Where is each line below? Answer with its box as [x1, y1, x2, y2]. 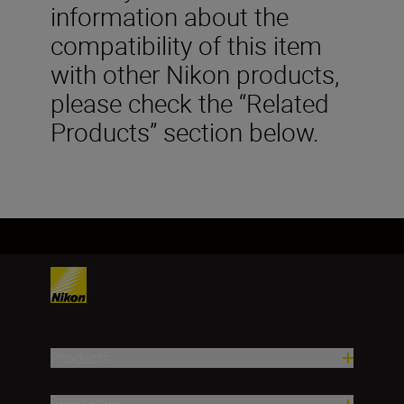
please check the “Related [50, 86, 329, 120]
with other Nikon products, [50, 57, 339, 91]
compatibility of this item [50, 28, 322, 62]
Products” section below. [50, 115, 319, 149]
